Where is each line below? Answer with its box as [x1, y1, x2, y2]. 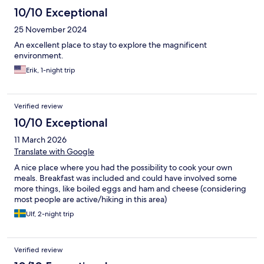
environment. [14, 50, 64, 61]
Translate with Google [14, 146, 94, 157]
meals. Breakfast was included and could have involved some [14, 173, 237, 184]
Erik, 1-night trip [26, 65, 75, 75]
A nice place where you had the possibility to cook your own [14, 162, 232, 173]
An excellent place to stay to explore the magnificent [14, 39, 207, 51]
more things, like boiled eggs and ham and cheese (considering [14, 183, 246, 194]
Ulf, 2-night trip [26, 209, 74, 219]
